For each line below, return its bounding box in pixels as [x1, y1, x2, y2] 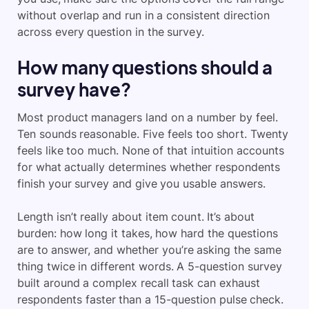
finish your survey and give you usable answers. [17, 177, 266, 191]
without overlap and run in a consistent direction [17, 8, 270, 23]
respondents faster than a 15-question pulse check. [17, 292, 284, 307]
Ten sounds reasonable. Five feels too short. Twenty [17, 127, 288, 141]
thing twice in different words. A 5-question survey [17, 259, 282, 274]
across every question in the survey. [17, 25, 204, 39]
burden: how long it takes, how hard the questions [17, 226, 278, 241]
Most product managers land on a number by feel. [17, 110, 278, 125]
